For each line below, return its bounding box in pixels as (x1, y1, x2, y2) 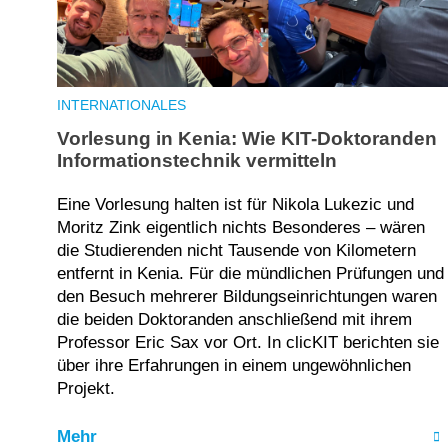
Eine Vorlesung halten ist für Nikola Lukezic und (57, 194, 414, 214)
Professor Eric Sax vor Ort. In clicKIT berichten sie (57, 332, 439, 352)
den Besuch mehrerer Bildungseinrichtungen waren (57, 286, 437, 306)
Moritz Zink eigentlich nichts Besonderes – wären (57, 217, 425, 237)
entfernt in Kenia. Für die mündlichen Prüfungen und (57, 263, 444, 283)
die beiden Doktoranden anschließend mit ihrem (57, 309, 412, 329)
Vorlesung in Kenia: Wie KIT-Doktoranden (57, 128, 437, 150)
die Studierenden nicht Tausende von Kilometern (57, 240, 416, 260)
